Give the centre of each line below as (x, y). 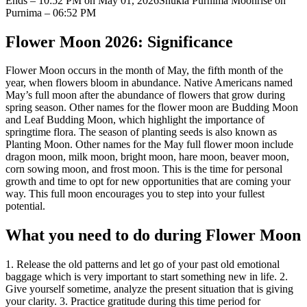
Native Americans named (238, 83)
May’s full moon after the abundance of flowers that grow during (145, 95)
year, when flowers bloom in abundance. (95, 83)
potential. (25, 206)
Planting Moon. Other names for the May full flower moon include (149, 145)
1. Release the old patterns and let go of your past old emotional (143, 265)
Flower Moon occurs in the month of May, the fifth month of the (144, 71)
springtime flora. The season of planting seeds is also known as (141, 132)
